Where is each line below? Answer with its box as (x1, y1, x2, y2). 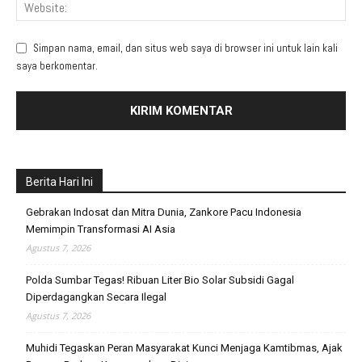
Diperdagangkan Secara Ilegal (26, 290, 166, 303)
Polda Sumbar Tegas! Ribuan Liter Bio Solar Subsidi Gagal (26, 273, 294, 286)
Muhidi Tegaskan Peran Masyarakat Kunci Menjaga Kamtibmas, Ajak (26, 341, 343, 354)
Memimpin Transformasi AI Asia (26, 222, 175, 235)
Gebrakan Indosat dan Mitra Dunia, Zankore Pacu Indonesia (26, 205, 301, 218)
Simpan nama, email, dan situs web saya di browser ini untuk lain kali (33, 40, 338, 55)
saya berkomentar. (16, 58, 98, 73)
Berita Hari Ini (26, 175, 93, 188)
